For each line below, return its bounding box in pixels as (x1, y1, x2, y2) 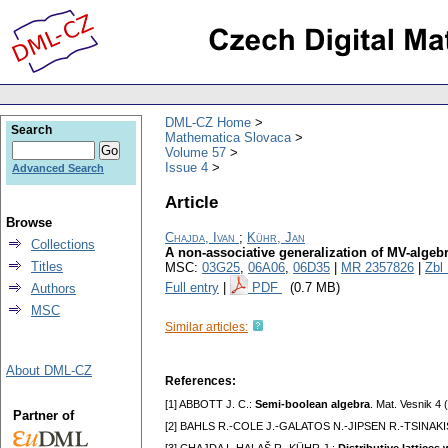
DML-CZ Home (165, 114, 251, 130)
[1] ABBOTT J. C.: (165, 398, 255, 411)
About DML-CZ (6, 363, 92, 378)
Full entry (165, 280, 219, 296)
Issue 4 (165, 159, 208, 175)
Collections (31, 237, 95, 252)
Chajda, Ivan (165, 230, 235, 246)
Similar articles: (165, 320, 248, 335)
